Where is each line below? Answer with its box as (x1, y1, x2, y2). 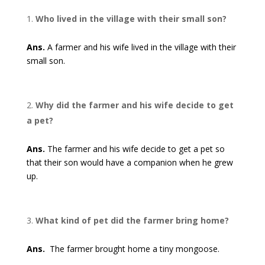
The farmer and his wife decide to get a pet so (44, 143, 225, 155)
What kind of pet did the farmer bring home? (35, 215, 229, 227)
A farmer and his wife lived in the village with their (44, 41, 236, 53)
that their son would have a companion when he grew (26, 157, 233, 169)
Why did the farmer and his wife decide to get (35, 99, 234, 111)
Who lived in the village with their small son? (35, 13, 227, 25)
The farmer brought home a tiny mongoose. (44, 243, 219, 255)
